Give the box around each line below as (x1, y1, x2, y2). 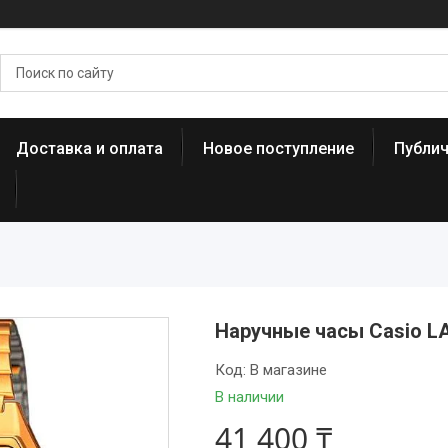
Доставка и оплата (16, 139, 163, 158)
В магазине (249, 361, 327, 379)
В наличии (214, 388, 284, 406)
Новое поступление (203, 139, 354, 158)
